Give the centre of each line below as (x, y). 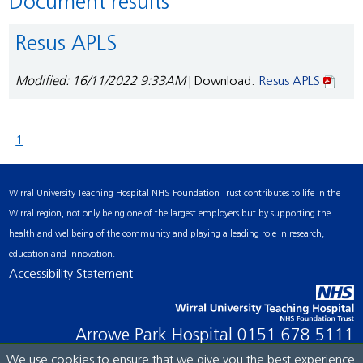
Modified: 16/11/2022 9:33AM (101, 82)
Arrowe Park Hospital (162, 336)
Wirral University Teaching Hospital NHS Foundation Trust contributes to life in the (175, 194)
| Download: (222, 82)
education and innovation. (62, 255)
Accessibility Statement (71, 275)
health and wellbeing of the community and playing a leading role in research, (167, 235)
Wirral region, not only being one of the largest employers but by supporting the (170, 214)
